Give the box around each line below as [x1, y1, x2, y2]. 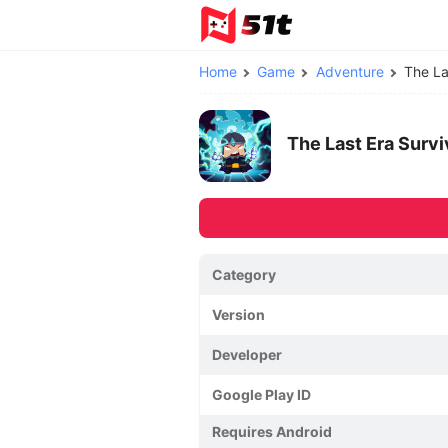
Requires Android [212, 423, 332, 440]
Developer [212, 346, 282, 363]
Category [212, 266, 276, 283]
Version [212, 306, 265, 323]
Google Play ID [212, 386, 311, 403]
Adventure [315, 63, 384, 80]
